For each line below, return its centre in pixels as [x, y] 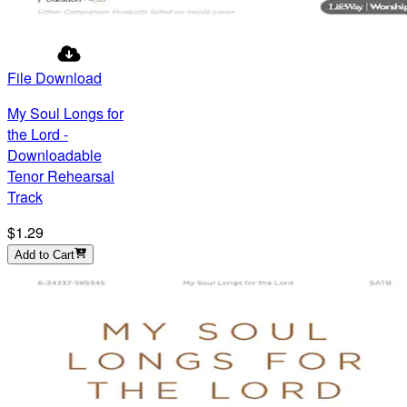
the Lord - [38, 134]
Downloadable [55, 154]
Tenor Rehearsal [61, 175]
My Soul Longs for [65, 113]
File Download [55, 77]
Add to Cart [45, 254]
